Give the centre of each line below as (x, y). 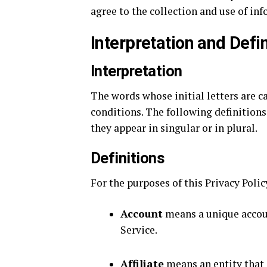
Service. (139, 230)
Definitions (128, 158)
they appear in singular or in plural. (174, 128)
